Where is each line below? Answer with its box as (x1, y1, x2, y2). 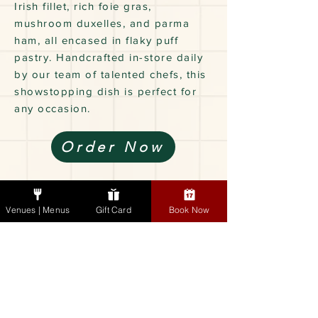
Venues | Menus (6, 204, 70, 215)
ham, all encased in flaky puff (14, 34, 178, 47)
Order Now (60, 138, 164, 156)
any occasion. (14, 102, 91, 115)
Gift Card (96, 204, 131, 215)
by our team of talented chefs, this (14, 68, 207, 81)
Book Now (168, 204, 210, 215)
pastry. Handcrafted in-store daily (14, 51, 203, 64)
